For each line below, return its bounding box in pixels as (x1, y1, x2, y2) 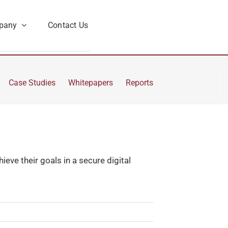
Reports (126, 78, 154, 88)
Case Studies (9, 78, 56, 88)
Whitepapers (68, 78, 113, 88)
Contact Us (47, 20, 89, 30)
